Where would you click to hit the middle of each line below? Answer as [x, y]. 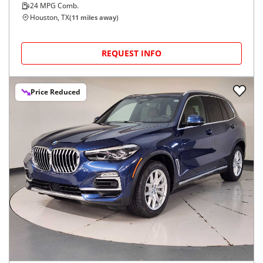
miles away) [99, 18]
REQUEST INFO [131, 53]
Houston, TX [50, 18]
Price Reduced [55, 92]
